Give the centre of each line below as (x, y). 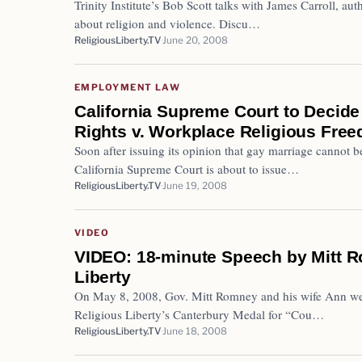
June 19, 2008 (195, 185)
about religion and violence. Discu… (167, 23)
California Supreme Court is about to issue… (187, 168)
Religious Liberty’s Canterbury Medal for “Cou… (199, 314)
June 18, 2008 (195, 331)
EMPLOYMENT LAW (128, 87)
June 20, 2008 (195, 40)
